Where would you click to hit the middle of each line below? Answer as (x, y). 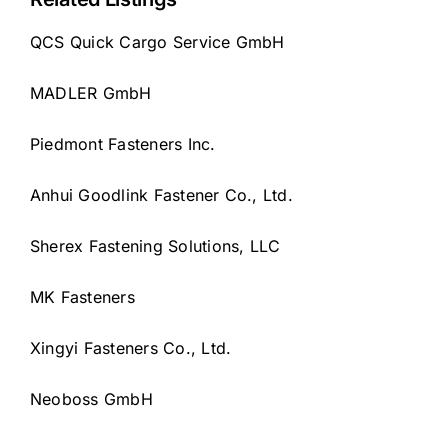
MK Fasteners (82, 297)
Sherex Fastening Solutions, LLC (155, 246)
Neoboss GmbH (91, 399)
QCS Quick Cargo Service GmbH (157, 42)
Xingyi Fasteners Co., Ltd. (131, 348)
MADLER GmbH (91, 93)
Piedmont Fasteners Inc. (123, 144)
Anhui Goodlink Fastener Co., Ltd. (161, 195)
